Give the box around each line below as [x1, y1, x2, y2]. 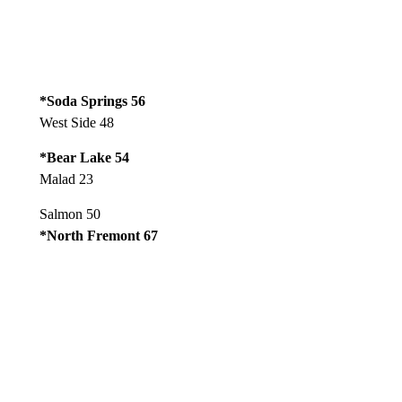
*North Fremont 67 [39, 228, 158, 243]
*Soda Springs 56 [39, 93, 145, 109]
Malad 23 [39, 171, 93, 187]
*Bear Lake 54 [39, 150, 129, 165]
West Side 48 [39, 115, 114, 130]
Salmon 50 [39, 206, 100, 222]
